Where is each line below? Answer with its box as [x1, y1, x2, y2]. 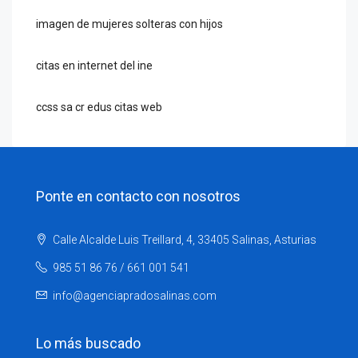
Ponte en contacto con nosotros [36, 188, 241, 205]
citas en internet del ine [36, 59, 153, 72]
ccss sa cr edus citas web [36, 101, 162, 113]
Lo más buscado [36, 335, 141, 352]
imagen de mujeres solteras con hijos [36, 18, 223, 30]
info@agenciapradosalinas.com [53, 289, 217, 302]
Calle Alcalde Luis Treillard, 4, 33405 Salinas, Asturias [50, 233, 316, 246]
